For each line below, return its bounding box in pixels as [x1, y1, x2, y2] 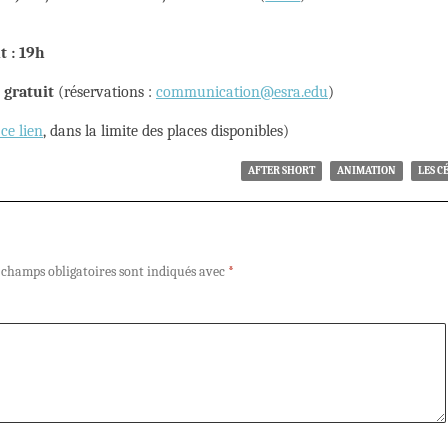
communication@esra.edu [156, 83, 328, 102]
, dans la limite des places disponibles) [43, 122, 289, 141]
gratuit [4, 83, 54, 102]
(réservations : [54, 83, 156, 102]
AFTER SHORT [248, 164, 315, 178]
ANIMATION [337, 164, 396, 178]
